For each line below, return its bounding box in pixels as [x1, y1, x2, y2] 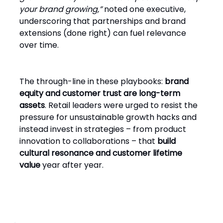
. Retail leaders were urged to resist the [45, 100, 198, 111]
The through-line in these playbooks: [19, 76, 165, 87]
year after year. [40, 159, 104, 171]
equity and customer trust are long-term [19, 88, 180, 99]
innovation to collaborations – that [19, 135, 157, 147]
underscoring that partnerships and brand [19, 15, 186, 27]
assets [19, 100, 45, 111]
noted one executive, [102, 3, 186, 15]
